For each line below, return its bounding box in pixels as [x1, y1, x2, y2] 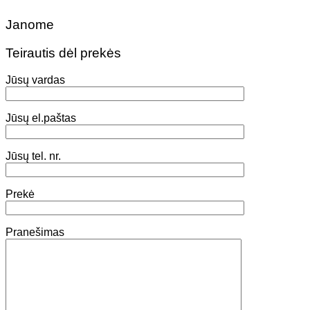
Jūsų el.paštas [6, 111, 76, 124]
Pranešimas [6, 226, 64, 238]
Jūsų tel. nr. [6, 149, 61, 162]
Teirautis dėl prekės [6, 46, 121, 61]
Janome [6, 17, 54, 33]
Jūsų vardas [6, 73, 65, 86]
